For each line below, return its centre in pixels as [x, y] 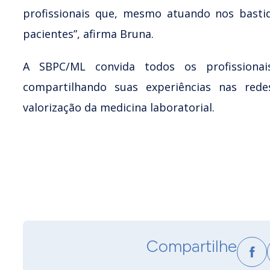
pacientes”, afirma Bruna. [88, 33]
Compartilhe [192, 246]
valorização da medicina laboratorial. [119, 107]
